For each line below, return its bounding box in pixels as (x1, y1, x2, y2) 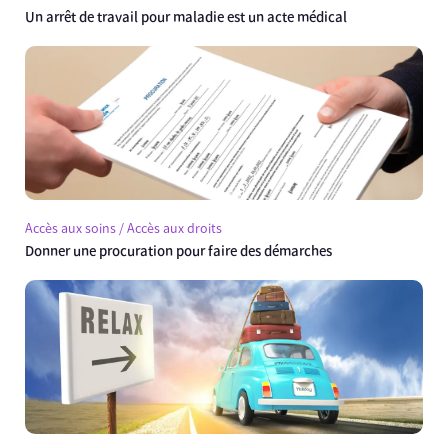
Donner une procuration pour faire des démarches (25, 242, 332, 261)
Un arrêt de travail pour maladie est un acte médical (25, 8, 347, 27)
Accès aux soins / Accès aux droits (25, 220, 222, 238)
